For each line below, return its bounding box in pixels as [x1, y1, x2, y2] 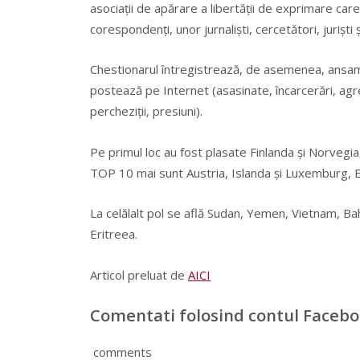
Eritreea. [90, 226, 137, 243]
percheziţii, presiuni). [90, 103, 202, 120]
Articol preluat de [90, 266, 188, 283]
